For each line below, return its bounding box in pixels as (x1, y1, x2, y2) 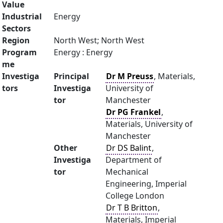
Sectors (2, 23, 31, 34)
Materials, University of (106, 118, 193, 129)
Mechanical (106, 166, 148, 177)
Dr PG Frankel (106, 107, 161, 117)
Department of (106, 154, 162, 165)
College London (106, 190, 164, 201)
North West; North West (54, 35, 144, 46)
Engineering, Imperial (106, 178, 187, 189)
